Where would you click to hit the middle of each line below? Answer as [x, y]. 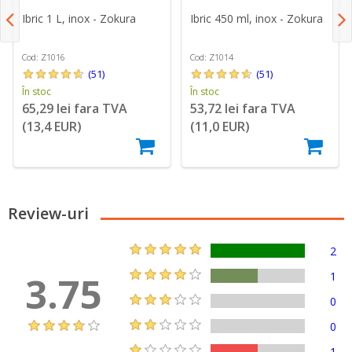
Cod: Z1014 [212, 57]
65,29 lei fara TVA [75, 108]
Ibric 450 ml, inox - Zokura [257, 18]
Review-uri [48, 213]
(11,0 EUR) [220, 126]
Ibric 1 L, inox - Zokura [79, 18]
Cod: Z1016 [44, 57]
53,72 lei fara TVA [243, 108]
